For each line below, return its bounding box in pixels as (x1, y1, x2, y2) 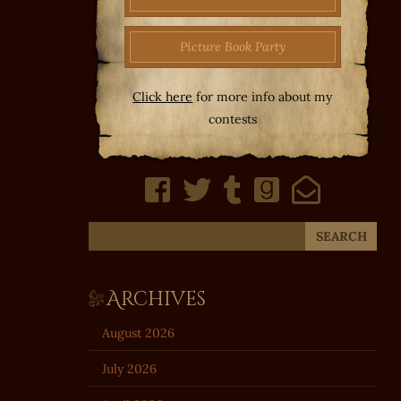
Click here (132, 88, 193, 105)
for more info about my (192, 88, 333, 105)
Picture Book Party (179, 38, 286, 55)
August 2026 (101, 324, 175, 341)
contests (208, 110, 257, 127)
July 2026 (101, 360, 157, 377)
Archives (106, 286, 206, 312)
